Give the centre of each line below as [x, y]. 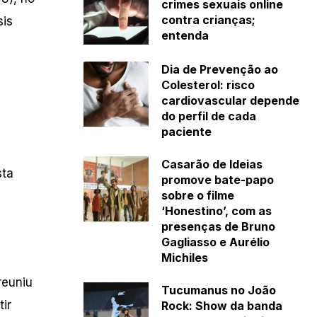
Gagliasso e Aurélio [215, 242]
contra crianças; [208, 20]
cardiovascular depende [230, 101]
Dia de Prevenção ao [219, 70]
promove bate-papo [217, 180]
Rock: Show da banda [221, 306]
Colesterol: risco [208, 85]
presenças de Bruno [218, 227]
